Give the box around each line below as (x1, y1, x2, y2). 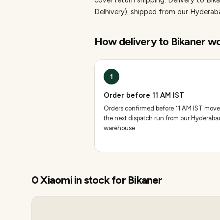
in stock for (72, 173, 128, 187)
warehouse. (104, 124, 137, 132)
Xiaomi (40, 173, 72, 187)
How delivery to (94, 35, 171, 48)
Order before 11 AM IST (104, 91, 184, 100)
